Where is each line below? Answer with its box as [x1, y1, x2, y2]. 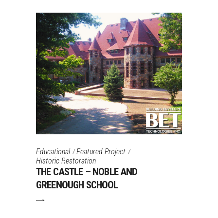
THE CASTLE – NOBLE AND [36, 166, 138, 178]
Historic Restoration [36, 156, 96, 166]
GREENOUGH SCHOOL [36, 179, 118, 191]
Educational [36, 146, 70, 156]
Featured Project [76, 146, 126, 156]
